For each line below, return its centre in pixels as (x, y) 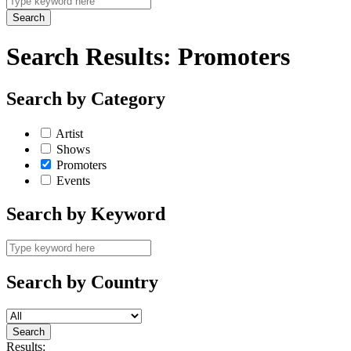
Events (73, 180)
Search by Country (82, 282)
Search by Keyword (86, 213)
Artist (69, 133)
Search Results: (89, 57)
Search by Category (86, 98)
